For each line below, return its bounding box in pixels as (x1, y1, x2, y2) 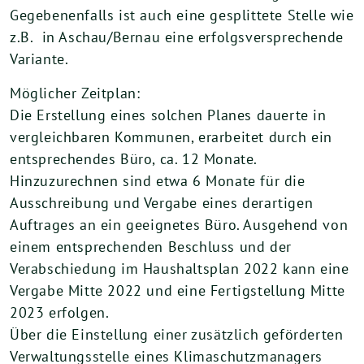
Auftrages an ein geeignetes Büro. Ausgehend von (10, 215, 349, 234)
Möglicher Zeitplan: (10, 84, 141, 102)
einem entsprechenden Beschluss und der (10, 237, 292, 256)
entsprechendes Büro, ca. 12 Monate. (10, 149, 258, 168)
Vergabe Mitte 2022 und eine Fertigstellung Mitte (10, 281, 345, 300)
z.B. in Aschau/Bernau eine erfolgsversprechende (10, 28, 344, 46)
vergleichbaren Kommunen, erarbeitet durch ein (10, 128, 333, 146)
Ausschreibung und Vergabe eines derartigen (10, 193, 314, 212)
